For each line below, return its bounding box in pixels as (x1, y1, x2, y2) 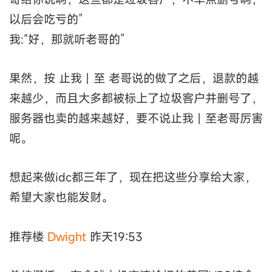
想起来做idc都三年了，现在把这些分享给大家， (9, 169, 256, 185)
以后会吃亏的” (9, 11, 83, 27)
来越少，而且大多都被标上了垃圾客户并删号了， (9, 90, 263, 106)
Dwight (47, 228, 86, 244)
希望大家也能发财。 (9, 189, 113, 205)
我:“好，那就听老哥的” (9, 31, 124, 47)
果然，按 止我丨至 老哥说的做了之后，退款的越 (9, 70, 259, 86)
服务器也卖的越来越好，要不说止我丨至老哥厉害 (9, 110, 263, 126)
